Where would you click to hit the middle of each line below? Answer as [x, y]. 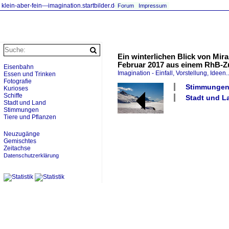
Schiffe [13, 96]
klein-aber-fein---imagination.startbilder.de [60, 6]
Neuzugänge [22, 134]
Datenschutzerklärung [31, 155]
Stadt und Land [25, 103]
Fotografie [18, 81]
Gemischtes [20, 141]
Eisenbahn [19, 67]
